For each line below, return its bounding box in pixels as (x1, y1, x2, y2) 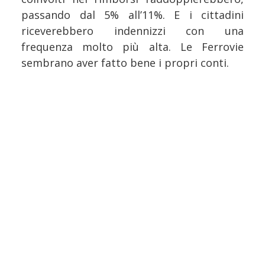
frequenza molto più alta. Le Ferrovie (21, 40, 244, 54)
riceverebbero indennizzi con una (21, 24, 244, 38)
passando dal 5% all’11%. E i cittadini (21, 8, 244, 22)
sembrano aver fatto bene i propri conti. (21, 56, 229, 70)
